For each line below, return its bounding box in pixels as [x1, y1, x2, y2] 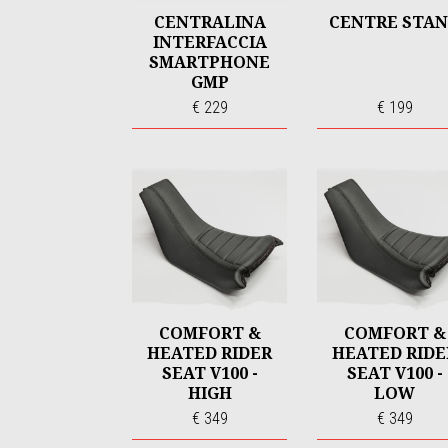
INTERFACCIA [152, 31, 267, 53]
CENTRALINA [153, 11, 266, 33]
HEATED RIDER [147, 342, 272, 364]
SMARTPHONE [149, 51, 270, 73]
